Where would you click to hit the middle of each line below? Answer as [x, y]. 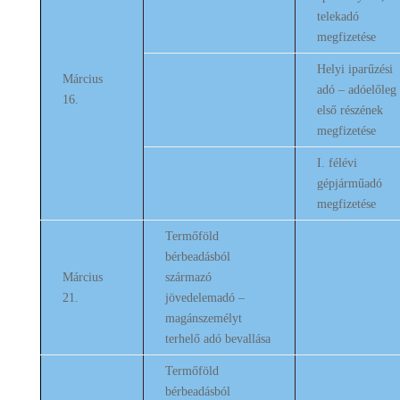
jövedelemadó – [204, 298]
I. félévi [337, 163]
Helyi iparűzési [354, 69]
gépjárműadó [349, 183]
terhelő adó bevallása [217, 339]
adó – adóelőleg [356, 90]
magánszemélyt [203, 318]
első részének [350, 110]
